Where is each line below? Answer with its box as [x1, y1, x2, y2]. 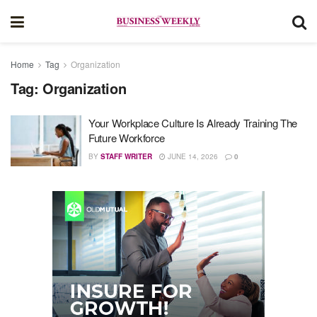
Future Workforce [88, 130, 166, 145]
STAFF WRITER [100, 151, 152, 161]
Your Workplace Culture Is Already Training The [88, 115, 298, 130]
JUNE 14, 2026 [166, 151, 218, 161]
